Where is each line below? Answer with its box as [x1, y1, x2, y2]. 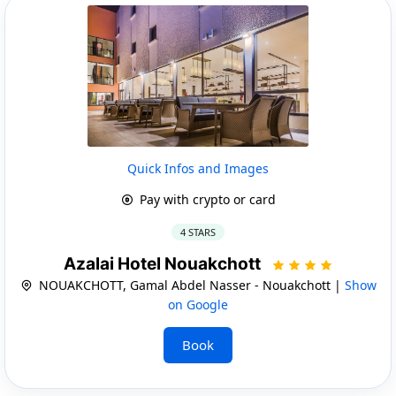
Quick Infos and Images [127, 159, 269, 177]
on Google [168, 295, 228, 313]
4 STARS [180, 225, 216, 239]
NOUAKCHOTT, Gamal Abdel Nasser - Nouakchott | [34, 276, 345, 293]
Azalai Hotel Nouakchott [63, 253, 264, 274]
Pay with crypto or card [135, 190, 276, 208]
